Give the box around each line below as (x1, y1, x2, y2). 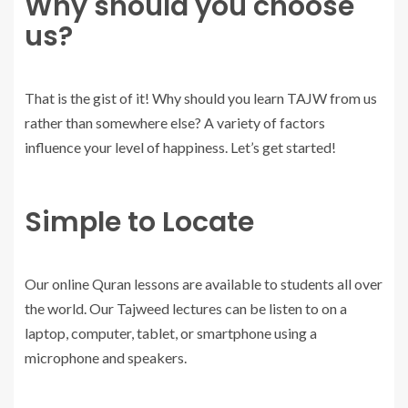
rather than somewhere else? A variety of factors (25, 114, 325, 132)
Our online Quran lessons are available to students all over (25, 275, 382, 293)
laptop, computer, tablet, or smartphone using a (25, 324, 317, 342)
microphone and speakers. (25, 349, 187, 367)
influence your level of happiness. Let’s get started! (25, 138, 336, 157)
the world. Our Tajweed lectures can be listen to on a (25, 300, 347, 318)
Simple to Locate (25, 203, 254, 242)
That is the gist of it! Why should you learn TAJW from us (25, 89, 377, 107)
